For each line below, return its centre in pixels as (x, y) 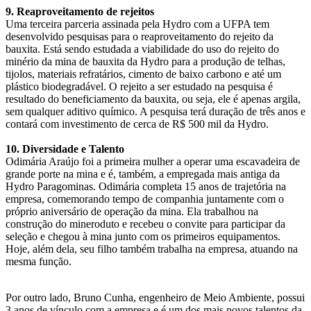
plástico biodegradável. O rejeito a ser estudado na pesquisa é (139, 86)
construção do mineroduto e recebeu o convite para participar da (145, 224)
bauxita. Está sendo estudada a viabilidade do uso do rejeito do (142, 49)
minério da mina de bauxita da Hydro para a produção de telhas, (145, 61)
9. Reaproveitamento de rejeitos (80, 11)
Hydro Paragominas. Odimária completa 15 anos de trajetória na (146, 186)
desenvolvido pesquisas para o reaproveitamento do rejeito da (140, 36)
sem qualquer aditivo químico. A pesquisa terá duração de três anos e (155, 111)
